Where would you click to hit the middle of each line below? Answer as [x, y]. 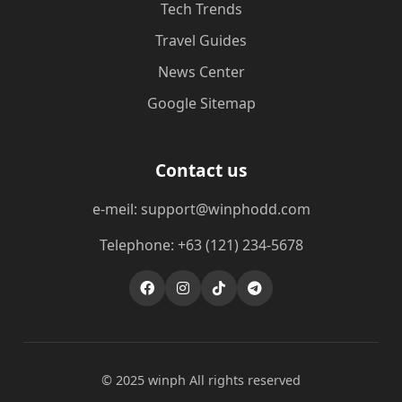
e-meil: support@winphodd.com [201, 209]
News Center [201, 72]
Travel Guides [201, 40]
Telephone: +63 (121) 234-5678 [201, 245]
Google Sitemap [201, 103]
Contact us [201, 170]
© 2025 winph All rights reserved [201, 380]
